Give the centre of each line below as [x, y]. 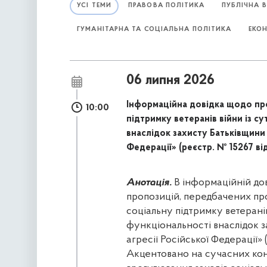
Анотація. [149, 183]
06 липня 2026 [170, 80]
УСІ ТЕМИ [94, 5]
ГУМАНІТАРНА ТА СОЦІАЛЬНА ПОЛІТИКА [154, 29]
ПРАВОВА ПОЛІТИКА [167, 5]
